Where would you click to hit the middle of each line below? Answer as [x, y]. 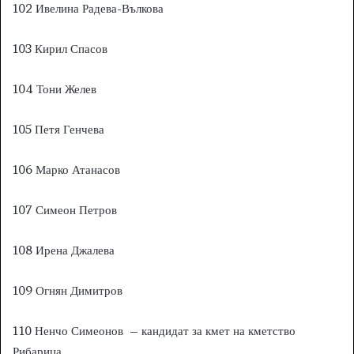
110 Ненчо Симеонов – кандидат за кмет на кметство [154, 330]
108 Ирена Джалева [64, 250]
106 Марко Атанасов [66, 169]
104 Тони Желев [55, 88]
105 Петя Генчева [58, 129]
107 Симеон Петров [65, 209]
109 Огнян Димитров [68, 290]
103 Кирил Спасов [60, 48]
